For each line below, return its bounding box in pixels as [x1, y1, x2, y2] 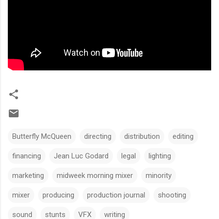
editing [173, 131, 194, 141]
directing [84, 131, 111, 141]
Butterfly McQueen [12, 131, 71, 141]
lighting [149, 151, 171, 160]
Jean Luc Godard [54, 151, 109, 160]
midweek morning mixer [57, 171, 133, 180]
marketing [12, 171, 44, 180]
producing [43, 190, 74, 199]
